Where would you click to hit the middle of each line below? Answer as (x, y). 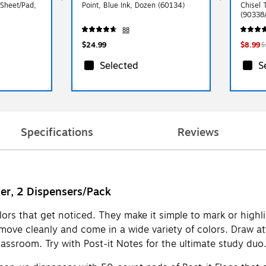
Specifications (57, 132)
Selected (119, 66)
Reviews (198, 132)
